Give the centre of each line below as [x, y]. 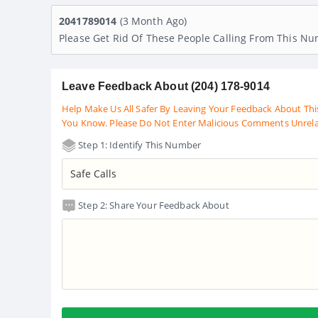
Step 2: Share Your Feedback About [153, 205]
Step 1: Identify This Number [139, 144]
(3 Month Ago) [153, 21]
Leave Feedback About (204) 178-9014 [166, 86]
